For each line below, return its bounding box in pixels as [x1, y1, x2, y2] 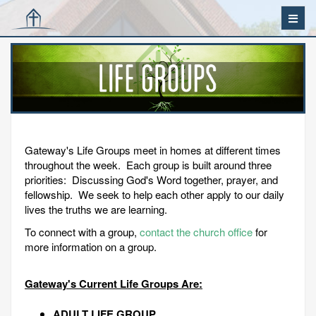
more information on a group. [25, 238, 157, 254]
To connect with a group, [25, 224, 140, 239]
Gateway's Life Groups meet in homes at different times [25, 142, 281, 158]
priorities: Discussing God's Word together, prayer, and [25, 172, 278, 188]
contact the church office [140, 224, 253, 239]
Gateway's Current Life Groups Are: [25, 276, 202, 292]
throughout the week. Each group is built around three [25, 157, 272, 173]
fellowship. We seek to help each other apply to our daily [25, 187, 284, 202]
